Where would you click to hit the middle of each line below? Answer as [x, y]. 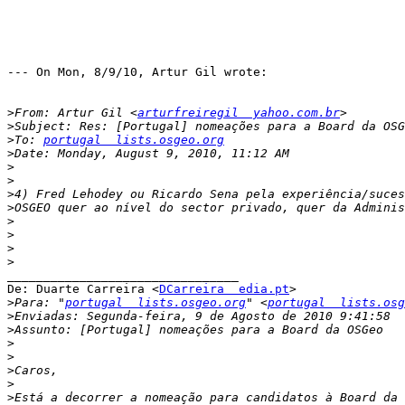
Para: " [40, 303]
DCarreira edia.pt [224, 289]
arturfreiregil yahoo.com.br [239, 113]
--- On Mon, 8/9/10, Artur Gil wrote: [137, 72]
